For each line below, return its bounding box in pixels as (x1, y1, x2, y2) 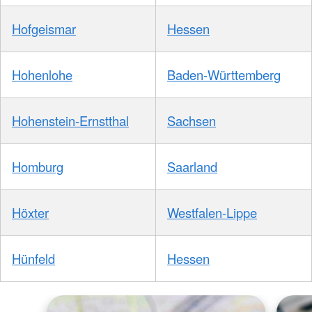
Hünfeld (12, 249, 55, 268)
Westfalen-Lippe (167, 203, 257, 222)
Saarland (167, 157, 217, 176)
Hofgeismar (12, 19, 76, 38)
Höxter (12, 203, 49, 222)
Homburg (12, 157, 63, 176)
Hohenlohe (12, 65, 72, 84)
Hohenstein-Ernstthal (12, 111, 129, 130)
